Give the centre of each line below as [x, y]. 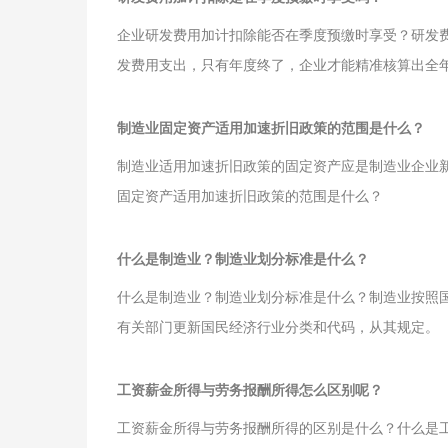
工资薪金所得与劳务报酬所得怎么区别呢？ [250, 389]
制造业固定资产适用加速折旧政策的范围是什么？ [271, 127]
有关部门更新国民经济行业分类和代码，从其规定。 [278, 326]
